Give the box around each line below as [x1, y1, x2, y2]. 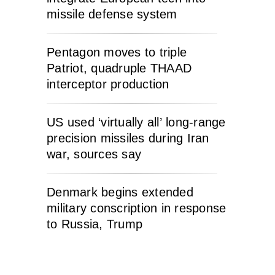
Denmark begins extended [47, 185, 193, 199]
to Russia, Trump [47, 217, 142, 231]
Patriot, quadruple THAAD [47, 61, 192, 75]
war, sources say [47, 147, 141, 161]
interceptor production [47, 77, 169, 91]
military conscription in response [47, 201, 227, 215]
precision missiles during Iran [47, 131, 209, 145]
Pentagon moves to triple [47, 45, 187, 59]
